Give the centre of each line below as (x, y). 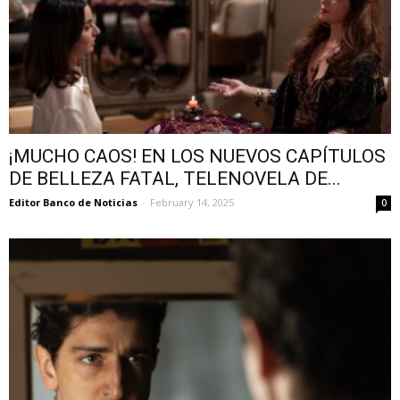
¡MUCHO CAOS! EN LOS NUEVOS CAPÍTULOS (197, 156)
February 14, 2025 (192, 202)
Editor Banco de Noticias (73, 202)
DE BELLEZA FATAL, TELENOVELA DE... (175, 178)
